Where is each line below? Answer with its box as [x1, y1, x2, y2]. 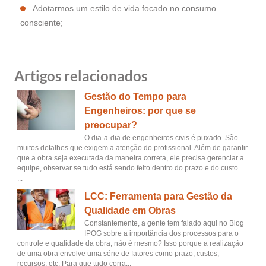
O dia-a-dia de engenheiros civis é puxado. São [84, 134, 238, 142]
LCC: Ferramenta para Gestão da [84, 191, 232, 201]
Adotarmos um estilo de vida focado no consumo [33, 4, 216, 13]
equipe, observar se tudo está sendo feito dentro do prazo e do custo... [17, 164, 243, 172]
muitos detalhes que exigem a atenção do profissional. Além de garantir [17, 144, 248, 152]
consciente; [20, 18, 63, 27]
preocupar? [84, 120, 137, 130]
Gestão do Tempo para [84, 91, 186, 102]
